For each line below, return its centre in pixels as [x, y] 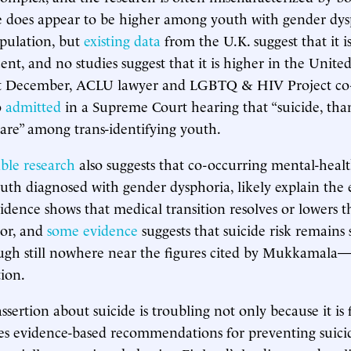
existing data [122, 40]
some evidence [92, 229]
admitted [33, 105]
